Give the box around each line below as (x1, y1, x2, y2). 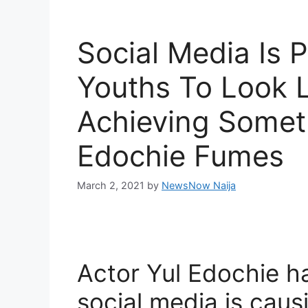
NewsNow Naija (162, 179, 236, 192)
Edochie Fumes (77, 138, 284, 173)
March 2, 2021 (77, 179, 144, 192)
